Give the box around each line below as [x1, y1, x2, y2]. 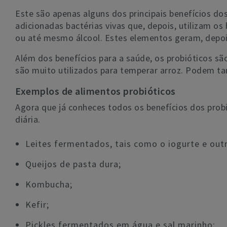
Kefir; [25, 199, 49, 210]
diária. [15, 113, 41, 125]
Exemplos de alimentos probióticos [15, 85, 176, 97]
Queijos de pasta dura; [25, 158, 121, 170]
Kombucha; [25, 178, 72, 190]
